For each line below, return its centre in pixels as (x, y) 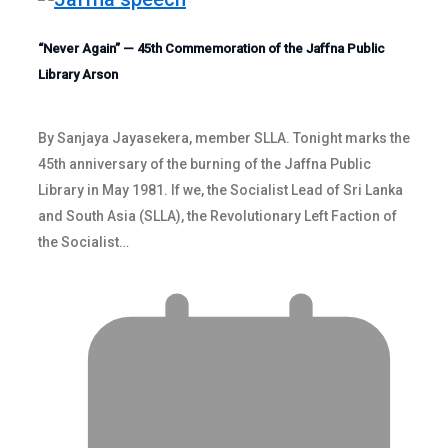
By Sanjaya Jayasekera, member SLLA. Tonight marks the (224, 137)
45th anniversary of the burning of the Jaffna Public (204, 163)
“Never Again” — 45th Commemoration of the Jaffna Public (211, 48)
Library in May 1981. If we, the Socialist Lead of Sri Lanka (220, 189)
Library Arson (78, 74)
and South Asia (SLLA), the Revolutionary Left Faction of (217, 215)
